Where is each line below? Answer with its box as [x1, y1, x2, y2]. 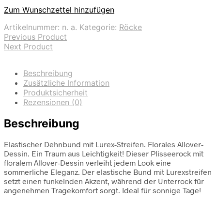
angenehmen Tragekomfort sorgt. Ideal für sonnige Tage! [4, 185, 201, 195]
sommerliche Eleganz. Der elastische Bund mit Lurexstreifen [4, 167, 212, 176]
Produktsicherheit [23, 88, 88, 98]
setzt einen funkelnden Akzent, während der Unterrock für [4, 176, 204, 186]
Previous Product [4, 32, 67, 42]
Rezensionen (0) [23, 97, 82, 108]
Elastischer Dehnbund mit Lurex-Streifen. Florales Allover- [4, 139, 203, 149]
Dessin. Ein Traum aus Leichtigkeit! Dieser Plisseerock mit [4, 148, 203, 158]
